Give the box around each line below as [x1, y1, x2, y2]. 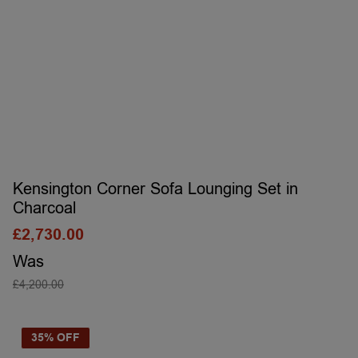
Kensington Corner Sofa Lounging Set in [13, 178, 298, 200]
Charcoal [13, 197, 76, 219]
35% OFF [31, 330, 80, 346]
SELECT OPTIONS [126, 297, 232, 311]
